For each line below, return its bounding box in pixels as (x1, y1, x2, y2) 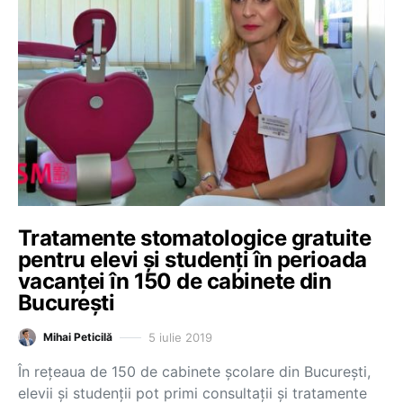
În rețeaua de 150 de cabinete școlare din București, (18, 363, 371, 381)
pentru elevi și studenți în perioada (18, 246, 367, 273)
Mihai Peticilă (43, 330, 112, 344)
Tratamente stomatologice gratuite (18, 225, 372, 251)
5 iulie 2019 (148, 329, 212, 345)
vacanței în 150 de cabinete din (18, 268, 332, 294)
